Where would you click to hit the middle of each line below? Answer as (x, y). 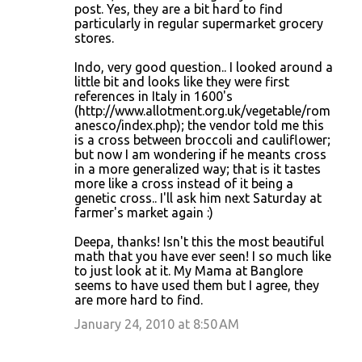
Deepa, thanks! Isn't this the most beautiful (199, 241)
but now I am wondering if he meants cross (200, 154)
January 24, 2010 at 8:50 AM (157, 324)
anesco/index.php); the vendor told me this (199, 125)
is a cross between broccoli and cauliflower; (202, 139)
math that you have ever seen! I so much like (203, 256)
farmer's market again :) (144, 212)
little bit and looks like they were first (182, 81)
